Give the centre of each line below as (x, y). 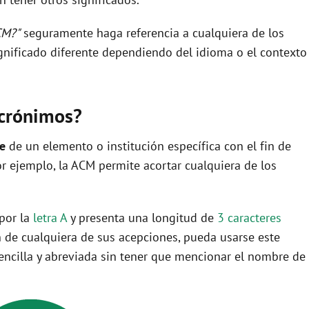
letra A (50, 217)
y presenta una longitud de (142, 217)
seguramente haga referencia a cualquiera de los (152, 32)
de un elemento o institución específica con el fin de (148, 146)
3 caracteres (249, 217)
